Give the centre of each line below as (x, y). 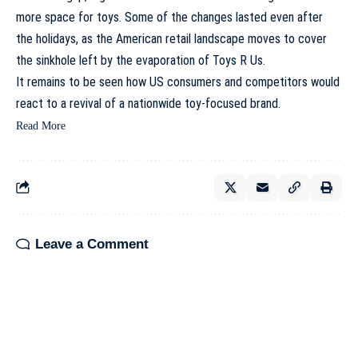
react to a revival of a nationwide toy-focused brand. (148, 103)
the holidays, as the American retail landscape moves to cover (171, 38)
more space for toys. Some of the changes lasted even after (169, 17)
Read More (41, 125)
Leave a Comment (92, 244)
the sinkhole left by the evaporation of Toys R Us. (141, 60)
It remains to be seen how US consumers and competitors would (178, 82)
